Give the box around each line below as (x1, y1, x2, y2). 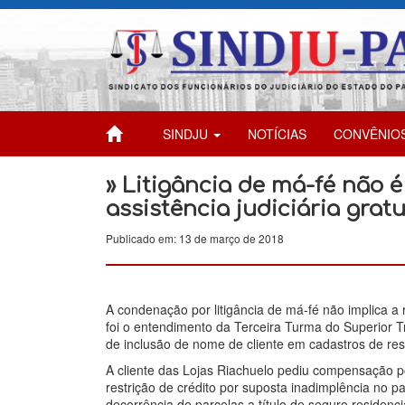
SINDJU (163, 124, 212, 143)
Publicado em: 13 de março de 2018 (106, 230, 284, 246)
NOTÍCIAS (248, 124, 306, 143)
